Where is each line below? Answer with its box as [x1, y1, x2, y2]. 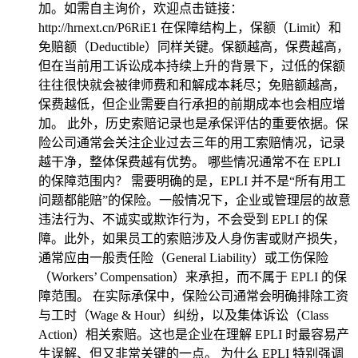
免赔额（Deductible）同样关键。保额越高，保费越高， [38, 40, 349, 54]
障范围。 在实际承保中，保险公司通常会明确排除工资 [38, 289, 348, 303]
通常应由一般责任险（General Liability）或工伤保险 [38, 251, 328, 265]
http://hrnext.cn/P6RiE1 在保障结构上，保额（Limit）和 [38, 21, 341, 34]
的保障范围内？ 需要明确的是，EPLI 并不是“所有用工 [38, 174, 346, 188]
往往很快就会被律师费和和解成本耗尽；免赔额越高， [38, 78, 345, 92]
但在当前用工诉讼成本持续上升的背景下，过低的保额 [38, 59, 345, 73]
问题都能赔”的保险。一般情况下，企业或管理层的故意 [38, 193, 351, 207]
